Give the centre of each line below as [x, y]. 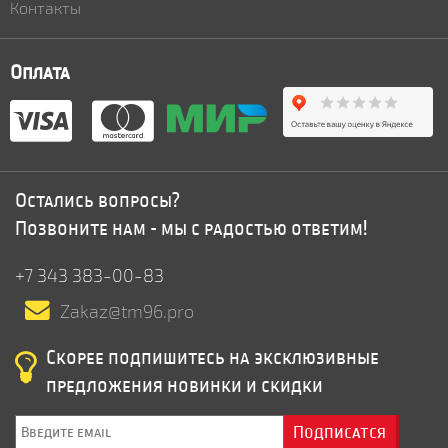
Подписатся [340, 433]
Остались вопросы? [97, 201]
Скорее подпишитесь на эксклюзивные [212, 358]
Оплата [40, 72]
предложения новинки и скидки [184, 386]
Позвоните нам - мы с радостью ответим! [191, 229]
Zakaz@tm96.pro [127, 312]
